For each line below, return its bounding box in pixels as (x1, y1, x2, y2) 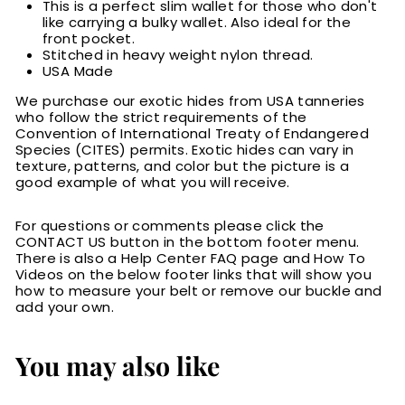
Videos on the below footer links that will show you (15, 265, 372, 285)
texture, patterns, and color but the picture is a (15, 156, 350, 176)
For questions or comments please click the (15, 216, 325, 236)
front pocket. (42, 29, 135, 49)
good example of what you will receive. (15, 173, 290, 193)
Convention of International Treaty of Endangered (15, 124, 369, 144)
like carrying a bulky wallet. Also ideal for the (42, 13, 351, 33)
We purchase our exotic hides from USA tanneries (15, 91, 365, 111)
